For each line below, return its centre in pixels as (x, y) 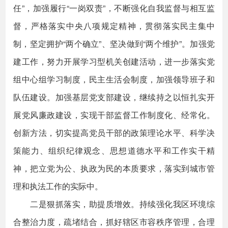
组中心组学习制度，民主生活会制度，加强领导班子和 (114, 79)
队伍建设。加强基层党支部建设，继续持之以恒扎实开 (114, 97)
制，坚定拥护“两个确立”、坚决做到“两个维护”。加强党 (114, 44)
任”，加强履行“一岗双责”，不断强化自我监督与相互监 (114, 8)
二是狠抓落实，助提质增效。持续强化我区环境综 (114, 204)
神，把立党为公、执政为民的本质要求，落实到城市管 (114, 168)
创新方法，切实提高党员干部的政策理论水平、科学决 (114, 133)
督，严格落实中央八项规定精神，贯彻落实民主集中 (114, 26)
